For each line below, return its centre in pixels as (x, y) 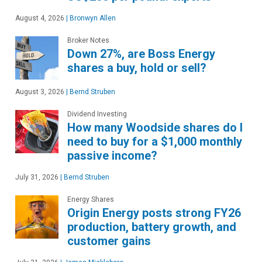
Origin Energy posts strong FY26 (154, 213)
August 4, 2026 (40, 18)
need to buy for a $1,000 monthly (155, 142)
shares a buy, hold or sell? (137, 68)
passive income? (112, 156)
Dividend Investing (97, 114)
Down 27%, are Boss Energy (141, 54)
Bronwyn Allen (92, 18)
